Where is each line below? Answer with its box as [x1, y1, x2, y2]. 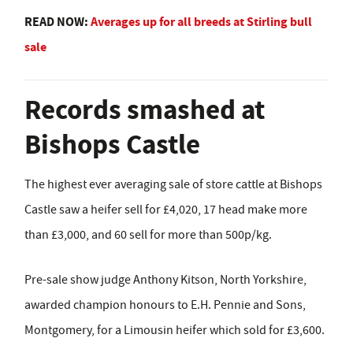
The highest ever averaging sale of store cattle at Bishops [24, 176, 322, 192]
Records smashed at [24, 91, 265, 128]
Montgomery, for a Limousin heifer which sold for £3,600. [24, 321, 325, 338]
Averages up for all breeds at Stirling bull [91, 13, 312, 30]
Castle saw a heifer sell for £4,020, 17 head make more [24, 201, 307, 217]
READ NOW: [24, 13, 91, 30]
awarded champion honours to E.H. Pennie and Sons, [24, 296, 306, 313]
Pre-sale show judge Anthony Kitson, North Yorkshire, [24, 271, 307, 288]
